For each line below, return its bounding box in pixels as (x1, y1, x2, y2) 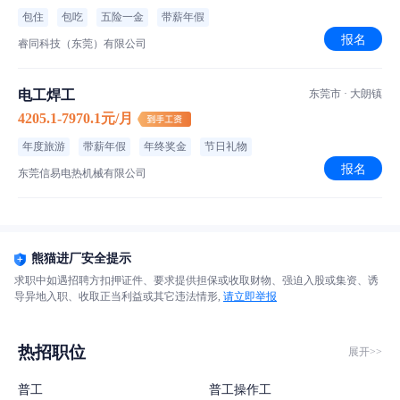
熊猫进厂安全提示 (31, 252, 131, 265)
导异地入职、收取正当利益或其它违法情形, (14, 290, 223, 303)
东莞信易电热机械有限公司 (18, 167, 146, 179)
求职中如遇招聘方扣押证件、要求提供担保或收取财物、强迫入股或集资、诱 (14, 274, 379, 287)
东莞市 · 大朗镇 (309, 87, 382, 100)
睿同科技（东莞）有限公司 (18, 37, 146, 50)
